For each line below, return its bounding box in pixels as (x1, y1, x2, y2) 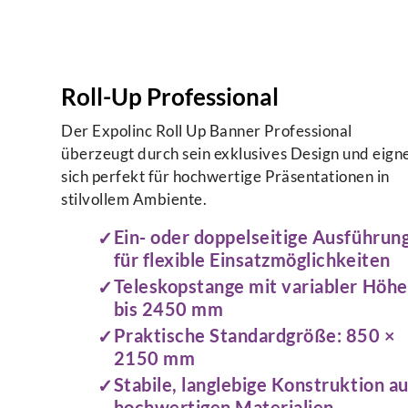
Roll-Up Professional (61, 83, 280, 111)
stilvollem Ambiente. (61, 189, 208, 209)
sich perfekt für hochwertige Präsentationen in (61, 167, 390, 187)
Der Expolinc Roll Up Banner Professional (61, 121, 352, 141)
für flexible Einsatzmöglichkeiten (113, 249, 391, 271)
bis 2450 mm (113, 298, 224, 321)
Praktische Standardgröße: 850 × (113, 324, 396, 347)
